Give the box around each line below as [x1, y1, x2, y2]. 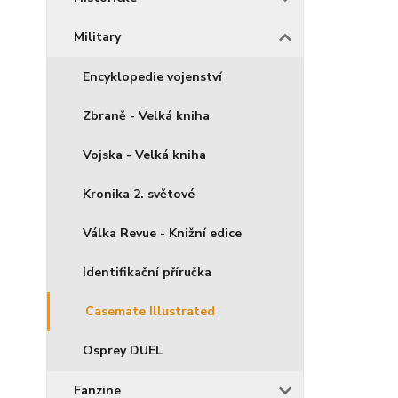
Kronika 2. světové [83, 186, 195, 203]
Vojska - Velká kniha [83, 147, 206, 163]
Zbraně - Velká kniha [83, 107, 210, 124]
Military [74, 28, 121, 45]
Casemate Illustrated [85, 303, 215, 320]
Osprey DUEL [83, 342, 163, 359]
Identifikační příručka [83, 264, 211, 281]
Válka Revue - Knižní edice [83, 225, 242, 242]
